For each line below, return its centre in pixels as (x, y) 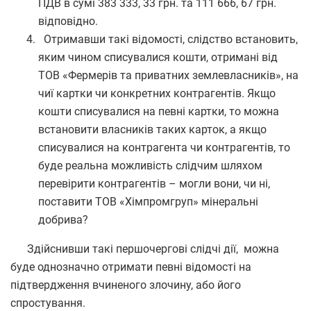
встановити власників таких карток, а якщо (152, 129)
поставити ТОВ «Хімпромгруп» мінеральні (148, 201)
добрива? (63, 219)
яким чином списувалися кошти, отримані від (158, 57)
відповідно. (68, 21)
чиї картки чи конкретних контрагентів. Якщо (157, 93)
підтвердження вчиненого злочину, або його (126, 285)
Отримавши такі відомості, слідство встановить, (168, 39)
